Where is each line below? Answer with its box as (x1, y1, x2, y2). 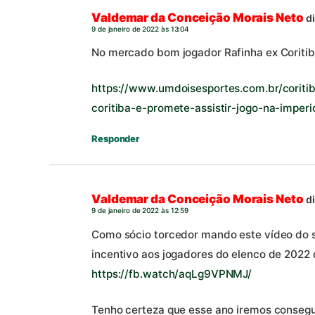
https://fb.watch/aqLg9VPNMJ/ (91, 266, 252, 281)
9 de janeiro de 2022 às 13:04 (91, 24, 190, 33)
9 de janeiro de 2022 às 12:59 (91, 206, 189, 215)
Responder (91, 132, 140, 144)
